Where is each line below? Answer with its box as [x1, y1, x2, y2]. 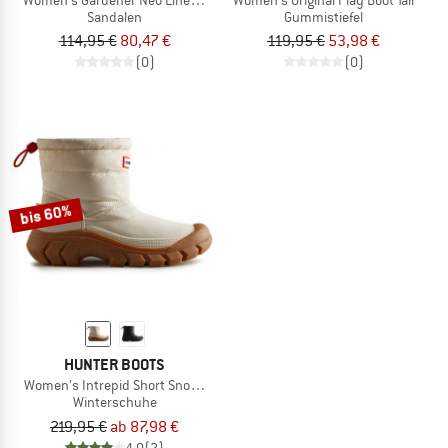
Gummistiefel [284, 7, 363, 26]
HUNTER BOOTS [64, 354, 165, 376]
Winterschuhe [72, 393, 157, 412]
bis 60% [18, 199, 74, 230]
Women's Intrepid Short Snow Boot [23, 376, 230, 395]
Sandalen [87, 7, 142, 26]
